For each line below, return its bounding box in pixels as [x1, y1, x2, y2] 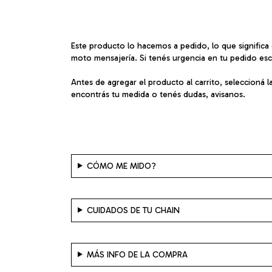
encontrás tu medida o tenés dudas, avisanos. [71, 89, 245, 100]
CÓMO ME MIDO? [86, 160, 156, 171]
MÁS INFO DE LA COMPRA [86, 249, 188, 260]
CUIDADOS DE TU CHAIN [86, 205, 180, 216]
